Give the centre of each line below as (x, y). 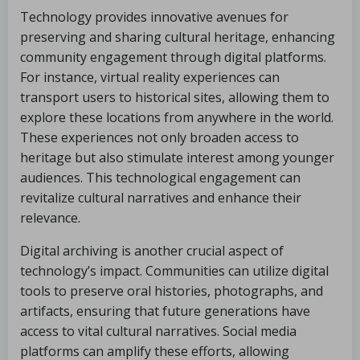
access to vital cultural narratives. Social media (158, 331)
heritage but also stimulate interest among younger (177, 157)
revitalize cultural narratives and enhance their (161, 198)
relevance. (50, 218)
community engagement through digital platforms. (173, 57)
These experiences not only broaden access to (160, 137)
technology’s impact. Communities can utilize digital (174, 271)
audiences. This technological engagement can (160, 178)
